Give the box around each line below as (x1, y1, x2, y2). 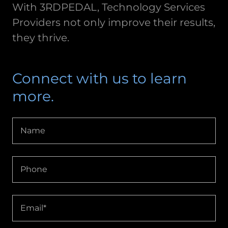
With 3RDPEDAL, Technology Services (12, 1, 205, 13)
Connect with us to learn (12, 70, 187, 87)
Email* (20, 203, 46, 213)
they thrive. (12, 32, 69, 44)
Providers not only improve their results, (12, 16, 215, 28)
